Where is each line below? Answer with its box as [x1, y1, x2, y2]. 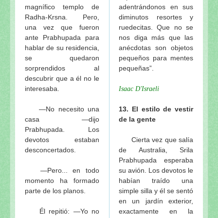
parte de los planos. [25, 186, 86, 195]
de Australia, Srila [119, 145, 193, 154]
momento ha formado [25, 176, 99, 184]
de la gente [119, 115, 156, 123]
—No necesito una [25, 105, 99, 113]
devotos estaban [25, 135, 99, 144]
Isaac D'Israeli [119, 85, 159, 92]
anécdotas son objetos [119, 43, 193, 52]
